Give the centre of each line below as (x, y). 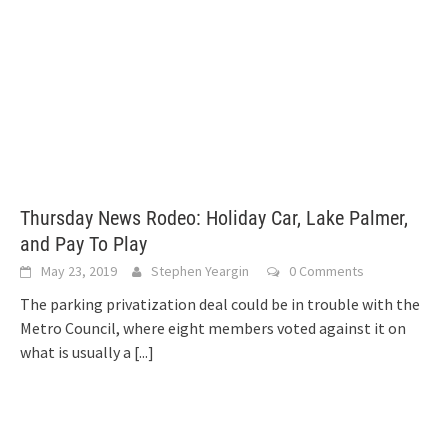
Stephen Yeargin (200, 270)
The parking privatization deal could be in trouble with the (220, 303)
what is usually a (77, 351)
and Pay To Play (83, 243)
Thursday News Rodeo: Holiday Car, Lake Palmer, (214, 217)
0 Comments (326, 270)
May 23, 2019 (79, 270)
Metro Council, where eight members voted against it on (213, 327)
